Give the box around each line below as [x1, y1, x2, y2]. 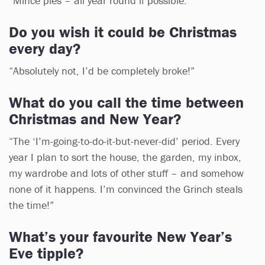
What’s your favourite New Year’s [9, 227, 232, 246]
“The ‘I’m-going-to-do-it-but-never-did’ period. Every [9, 134, 240, 148]
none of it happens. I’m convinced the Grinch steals [9, 182, 243, 196]
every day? [9, 38, 80, 58]
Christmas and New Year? [9, 109, 181, 128]
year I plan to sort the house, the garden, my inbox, [9, 150, 241, 164]
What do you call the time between [9, 92, 244, 112]
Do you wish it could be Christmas [9, 22, 237, 41]
